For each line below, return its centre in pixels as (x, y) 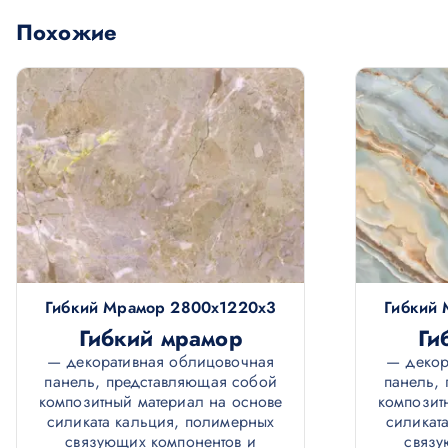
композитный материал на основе (160, 402)
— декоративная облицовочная (160, 362)
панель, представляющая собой (160, 382)
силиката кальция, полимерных (160, 422)
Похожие (67, 32)
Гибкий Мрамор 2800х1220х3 (161, 308)
